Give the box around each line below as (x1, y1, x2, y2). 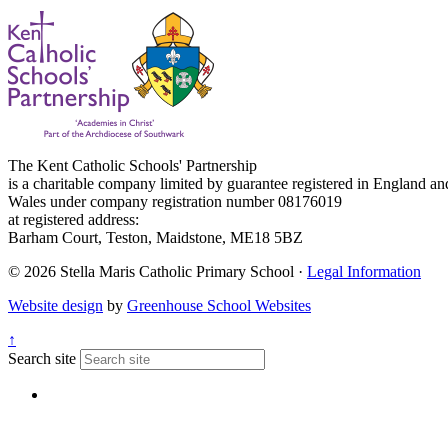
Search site (8, 350, 76, 368)
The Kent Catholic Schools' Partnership (8, 157, 257, 175)
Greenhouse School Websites (127, 297, 311, 315)
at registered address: (8, 211, 139, 229)
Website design (8, 297, 103, 315)
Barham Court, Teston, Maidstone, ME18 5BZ (8, 229, 303, 247)
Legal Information (307, 263, 421, 281)
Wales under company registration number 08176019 (8, 193, 342, 211)
